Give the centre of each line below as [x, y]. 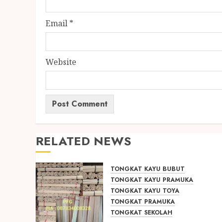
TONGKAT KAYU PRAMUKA [152, 180]
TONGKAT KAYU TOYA [145, 191]
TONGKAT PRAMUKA [143, 202]
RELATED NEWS [83, 141]
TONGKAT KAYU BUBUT [148, 169]
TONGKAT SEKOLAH [141, 213]
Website [61, 62]
